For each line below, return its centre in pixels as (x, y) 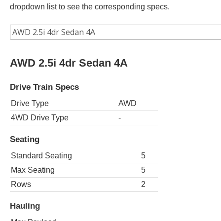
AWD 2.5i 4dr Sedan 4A (69, 63)
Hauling (25, 206)
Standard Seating (41, 155)
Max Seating (33, 170)
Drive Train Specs (44, 87)
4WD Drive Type (40, 117)
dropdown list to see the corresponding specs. (90, 6)
